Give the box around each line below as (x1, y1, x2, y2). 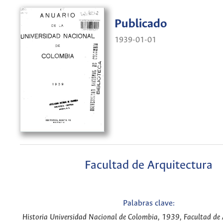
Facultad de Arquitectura (85, 158, 213, 172)
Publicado (114, 17, 167, 31)
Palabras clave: (122, 199, 175, 208)
